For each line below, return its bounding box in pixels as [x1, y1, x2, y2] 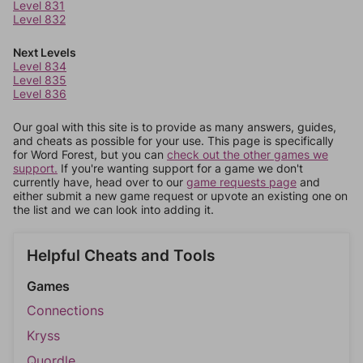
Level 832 [13, 12, 66, 26]
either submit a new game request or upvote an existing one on [13, 189, 348, 203]
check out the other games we [167, 147, 328, 161]
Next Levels [13, 45, 76, 59]
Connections [27, 302, 104, 318]
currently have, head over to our [13, 175, 186, 189]
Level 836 [13, 87, 66, 100]
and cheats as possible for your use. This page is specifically [13, 134, 334, 147]
